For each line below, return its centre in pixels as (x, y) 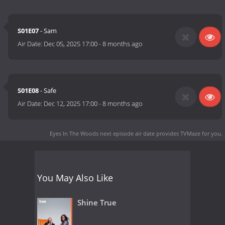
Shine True (97, 202)
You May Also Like (75, 178)
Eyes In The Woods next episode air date (102, 133)
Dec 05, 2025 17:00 (71, 44)
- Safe (48, 91)
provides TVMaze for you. (189, 133)
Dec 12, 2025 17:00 (71, 104)
